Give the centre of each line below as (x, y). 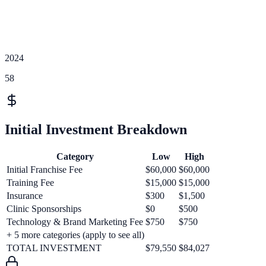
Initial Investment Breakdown (96, 129)
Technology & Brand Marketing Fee (75, 221)
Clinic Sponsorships (44, 208)
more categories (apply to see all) (82, 235)
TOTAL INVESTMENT (54, 248)
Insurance (25, 195)
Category (75, 156)
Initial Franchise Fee (45, 169)
